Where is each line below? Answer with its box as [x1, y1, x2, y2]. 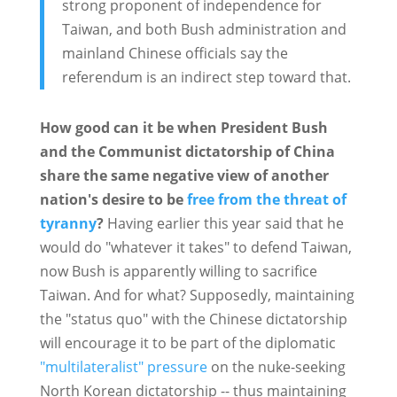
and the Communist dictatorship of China [39, 142, 335, 162]
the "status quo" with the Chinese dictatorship [39, 309, 347, 330]
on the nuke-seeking [206, 357, 346, 378]
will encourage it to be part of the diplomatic [39, 333, 336, 354]
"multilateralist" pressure [39, 357, 207, 378]
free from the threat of [186, 190, 346, 210]
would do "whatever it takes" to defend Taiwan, [39, 237, 352, 258]
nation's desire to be [39, 190, 187, 210]
